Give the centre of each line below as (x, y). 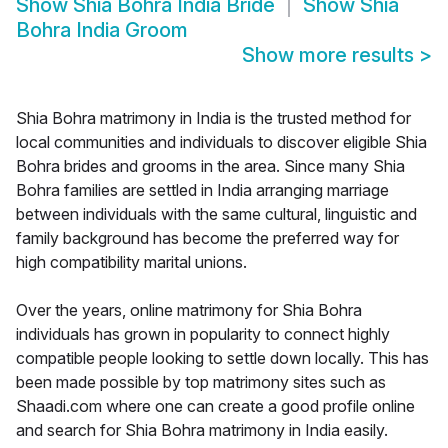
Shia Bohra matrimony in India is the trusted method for (213, 118)
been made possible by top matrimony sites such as (201, 382)
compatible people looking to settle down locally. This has (222, 358)
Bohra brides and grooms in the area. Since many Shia (210, 166)
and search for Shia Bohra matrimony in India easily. (202, 430)
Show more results (330, 55)
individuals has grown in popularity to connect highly (203, 334)
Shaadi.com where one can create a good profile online (215, 406)
